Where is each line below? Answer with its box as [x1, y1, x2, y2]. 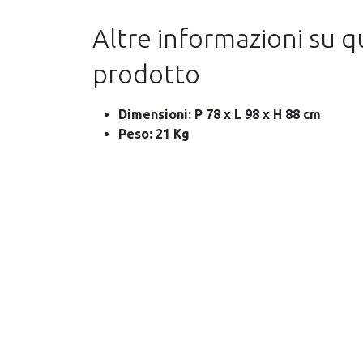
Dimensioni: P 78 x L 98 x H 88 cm [118, 107, 321, 122]
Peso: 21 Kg [118, 126, 190, 142]
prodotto [92, 59, 200, 89]
